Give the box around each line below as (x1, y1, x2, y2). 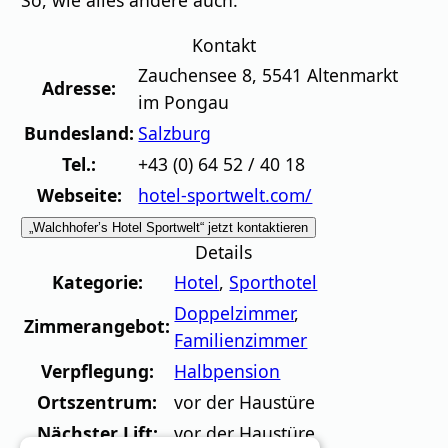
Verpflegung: (40, 358, 154, 383)
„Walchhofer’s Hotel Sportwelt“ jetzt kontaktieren (29, 219, 309, 235)
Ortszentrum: (37, 389, 158, 414)
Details (195, 239, 253, 264)
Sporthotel (229, 269, 318, 294)
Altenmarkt (307, 62, 399, 87)
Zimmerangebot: (24, 313, 171, 338)
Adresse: (42, 75, 117, 100)
